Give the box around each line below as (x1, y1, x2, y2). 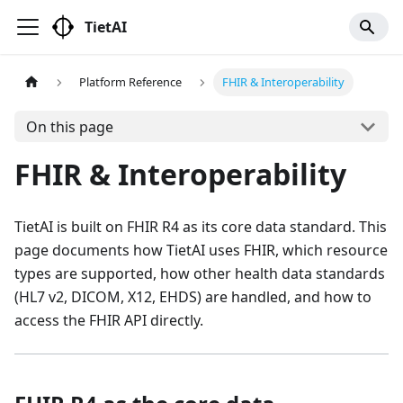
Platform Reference (79, 74, 183, 91)
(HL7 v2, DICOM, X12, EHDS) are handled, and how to (14, 287, 372, 307)
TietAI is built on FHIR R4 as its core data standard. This (14, 217, 387, 237)
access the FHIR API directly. (14, 310, 203, 330)
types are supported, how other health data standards (14, 264, 385, 283)
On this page (25, 116, 113, 137)
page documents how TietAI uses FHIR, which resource (14, 240, 388, 260)
